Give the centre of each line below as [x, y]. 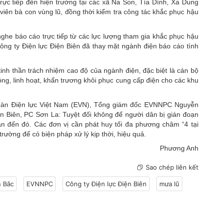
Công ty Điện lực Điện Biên [106, 184]
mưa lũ [169, 184]
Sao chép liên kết [172, 167]
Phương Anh [179, 148]
